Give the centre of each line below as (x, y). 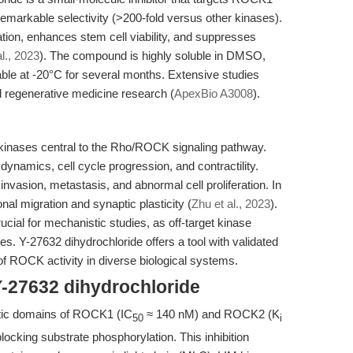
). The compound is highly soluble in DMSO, (152, 56)
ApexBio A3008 (214, 93)
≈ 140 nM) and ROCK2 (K (212, 314)
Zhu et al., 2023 (231, 204)
